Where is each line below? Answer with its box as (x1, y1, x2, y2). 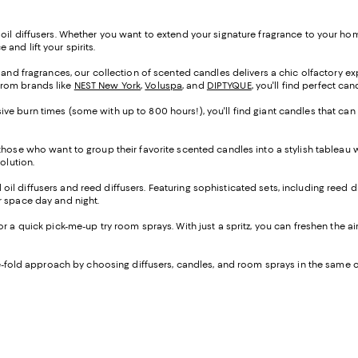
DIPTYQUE (206, 80, 252, 92)
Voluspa (145, 80, 183, 92)
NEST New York (74, 80, 141, 92)
